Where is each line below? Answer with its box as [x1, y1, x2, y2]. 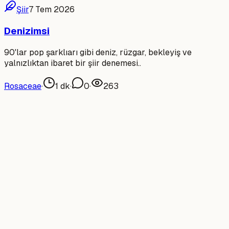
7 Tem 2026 [29, 4, 75, 15]
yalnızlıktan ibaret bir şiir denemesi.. [4, 57, 141, 68]
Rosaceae [4, 80, 41, 91]
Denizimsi [4, 24, 50, 37]
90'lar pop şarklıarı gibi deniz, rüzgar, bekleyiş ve [4, 47, 192, 58]
